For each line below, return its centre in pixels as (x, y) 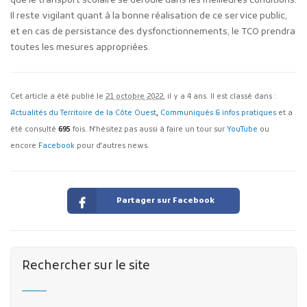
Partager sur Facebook (166, 200)
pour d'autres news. (112, 147)
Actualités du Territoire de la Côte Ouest (83, 114)
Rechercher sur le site (86, 267)
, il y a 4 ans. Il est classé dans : (220, 97)
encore (24, 147)
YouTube (242, 130)
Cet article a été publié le (58, 97)
